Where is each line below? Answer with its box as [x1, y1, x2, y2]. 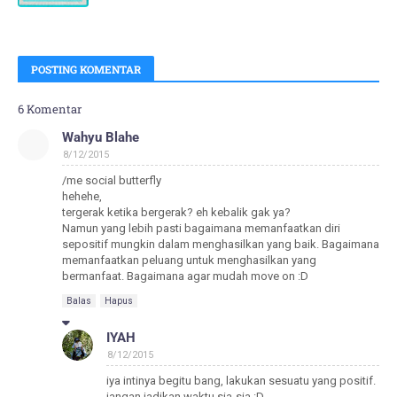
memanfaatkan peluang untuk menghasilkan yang [62, 253, 316, 267]
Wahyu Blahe [62, 129, 139, 145]
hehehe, [62, 190, 102, 203]
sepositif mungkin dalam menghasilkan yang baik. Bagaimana [62, 237, 379, 251]
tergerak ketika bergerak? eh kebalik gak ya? [62, 206, 291, 219]
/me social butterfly [62, 174, 161, 187]
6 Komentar [18, 101, 82, 117]
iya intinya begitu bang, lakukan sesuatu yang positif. [106, 374, 376, 387]
